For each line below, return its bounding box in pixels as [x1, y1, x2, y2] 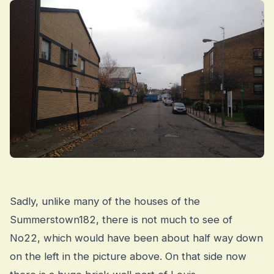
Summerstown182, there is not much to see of [10, 213, 232, 226]
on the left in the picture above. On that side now [10, 250, 246, 262]
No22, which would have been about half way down [10, 231, 263, 244]
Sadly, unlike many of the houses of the [10, 194, 200, 207]
